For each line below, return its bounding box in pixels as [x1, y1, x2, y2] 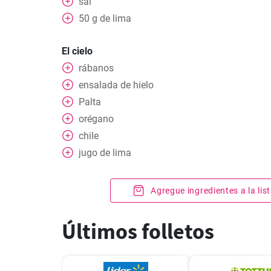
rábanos [79, 62, 114, 74]
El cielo [62, 45, 93, 57]
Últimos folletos [62, 218, 214, 245]
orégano [79, 113, 114, 125]
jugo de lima [79, 147, 131, 158]
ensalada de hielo [79, 79, 154, 91]
